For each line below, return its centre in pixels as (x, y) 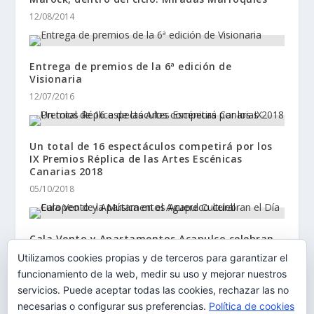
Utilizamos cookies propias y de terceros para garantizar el (152, 258)
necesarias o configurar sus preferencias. (113, 306)
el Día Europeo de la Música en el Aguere (136, 251)
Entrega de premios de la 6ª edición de (131, 66)
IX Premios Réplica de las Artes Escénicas (136, 158)
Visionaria (56, 78)
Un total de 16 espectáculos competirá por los (151, 146)
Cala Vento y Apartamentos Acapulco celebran (152, 238)
